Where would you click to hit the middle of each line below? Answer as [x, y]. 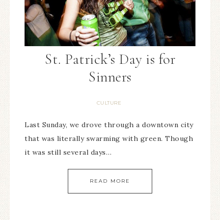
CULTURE [109, 103]
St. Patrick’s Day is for [110, 59]
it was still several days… [68, 152]
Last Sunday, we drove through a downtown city [109, 125]
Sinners [110, 77]
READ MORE [110, 181]
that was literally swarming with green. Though [109, 139]
